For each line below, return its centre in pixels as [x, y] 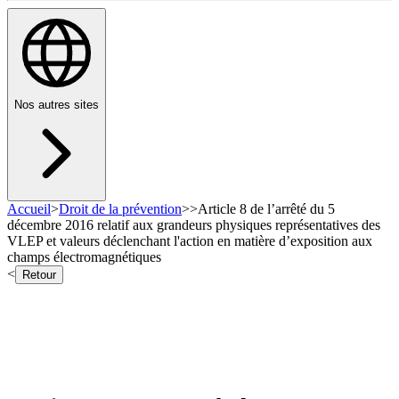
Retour [39, 275]
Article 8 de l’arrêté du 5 [266, 209]
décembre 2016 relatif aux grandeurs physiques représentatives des [194, 225]
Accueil [29, 209]
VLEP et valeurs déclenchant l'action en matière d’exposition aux [190, 241]
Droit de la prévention [120, 209]
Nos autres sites [57, 105]
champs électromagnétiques [84, 257]
